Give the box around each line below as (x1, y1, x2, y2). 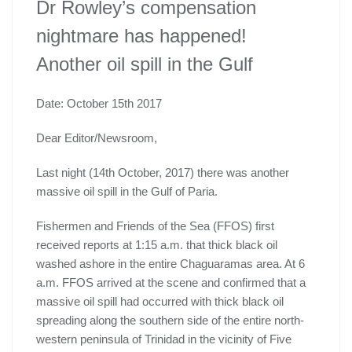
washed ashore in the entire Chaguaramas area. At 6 (36, 257, 305, 271)
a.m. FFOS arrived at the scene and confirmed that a (36, 276, 306, 290)
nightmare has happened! (36, 25, 247, 47)
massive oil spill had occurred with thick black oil (36, 295, 284, 309)
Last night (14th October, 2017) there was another (36, 166, 289, 180)
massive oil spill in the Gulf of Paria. (36, 185, 218, 199)
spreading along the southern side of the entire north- (36, 313, 304, 328)
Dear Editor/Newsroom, (36, 131, 157, 145)
